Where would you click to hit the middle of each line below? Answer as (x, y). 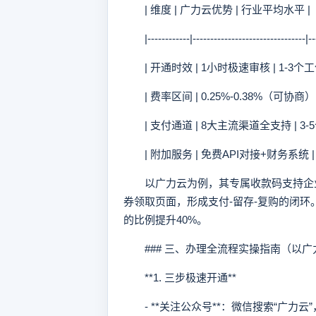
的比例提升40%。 (165, 220)
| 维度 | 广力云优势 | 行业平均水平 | (217, 10)
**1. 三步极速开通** (180, 278)
